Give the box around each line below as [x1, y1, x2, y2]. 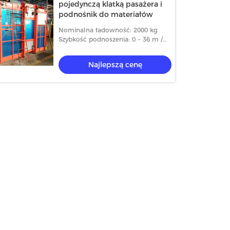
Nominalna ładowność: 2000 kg [59, 26, 158, 34]
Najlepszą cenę [88, 60, 142, 69]
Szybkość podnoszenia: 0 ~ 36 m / [59, 35, 163, 43]
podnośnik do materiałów [59, 10, 154, 19]
